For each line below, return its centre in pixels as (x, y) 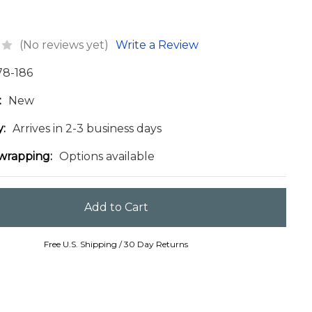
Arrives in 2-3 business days (87, 128)
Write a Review (157, 45)
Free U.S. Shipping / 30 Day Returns (116, 244)
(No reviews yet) (64, 45)
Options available (107, 156)
